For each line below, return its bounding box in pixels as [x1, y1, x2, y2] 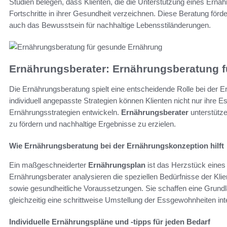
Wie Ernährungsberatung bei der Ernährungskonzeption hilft [9, 141, 224, 150]
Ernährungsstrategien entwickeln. [9, 108, 121, 117]
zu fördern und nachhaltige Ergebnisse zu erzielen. [9, 120, 176, 129]
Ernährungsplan [88, 161, 145, 170]
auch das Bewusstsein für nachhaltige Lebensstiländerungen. [9, 20, 211, 29]
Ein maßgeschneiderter [9, 161, 88, 170]
